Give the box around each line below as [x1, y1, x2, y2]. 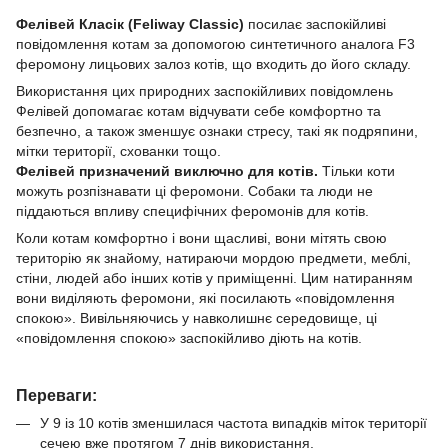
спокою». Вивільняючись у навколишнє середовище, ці [16, 309, 377, 326]
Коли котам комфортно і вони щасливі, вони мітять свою [16, 229, 387, 246]
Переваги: [16, 386, 97, 405]
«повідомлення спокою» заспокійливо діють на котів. [16, 329, 362, 346]
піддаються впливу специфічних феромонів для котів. [16, 202, 369, 219]
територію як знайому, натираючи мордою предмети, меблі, [16, 249, 411, 266]
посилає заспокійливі [244, 15, 386, 32]
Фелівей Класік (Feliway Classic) [16, 15, 244, 32]
